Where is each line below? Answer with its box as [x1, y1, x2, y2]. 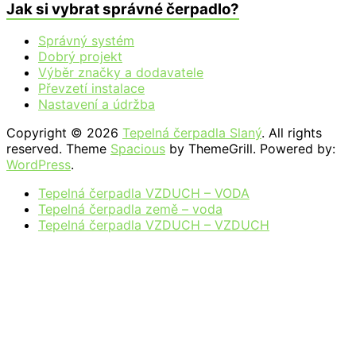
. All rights [261, 125, 322, 141]
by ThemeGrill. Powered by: [165, 141, 335, 157]
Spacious [110, 141, 165, 157]
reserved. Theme [6, 141, 110, 157]
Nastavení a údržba [38, 96, 155, 113]
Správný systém [38, 33, 134, 49]
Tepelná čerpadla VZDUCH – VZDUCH [38, 217, 269, 234]
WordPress [6, 157, 71, 173]
